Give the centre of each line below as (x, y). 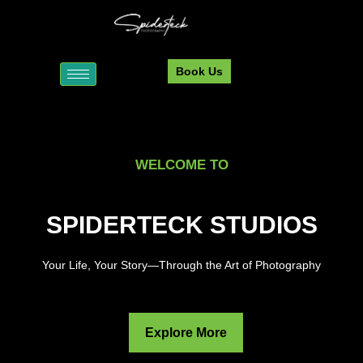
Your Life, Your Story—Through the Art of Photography (181, 265)
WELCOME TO (181, 165)
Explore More (186, 332)
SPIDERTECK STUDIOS (181, 225)
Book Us (199, 72)
